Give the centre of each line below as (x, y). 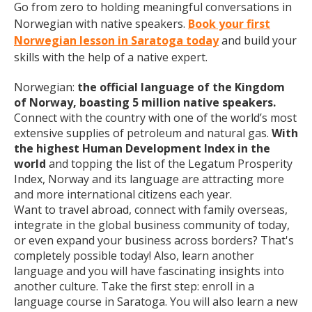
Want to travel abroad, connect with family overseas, (151, 210)
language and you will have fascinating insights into (149, 271)
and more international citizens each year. (123, 194)
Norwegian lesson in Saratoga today (116, 40)
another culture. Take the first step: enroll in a (134, 286)
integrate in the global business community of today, (152, 225)
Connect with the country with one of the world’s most (155, 118)
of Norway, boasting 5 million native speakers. (145, 102)
